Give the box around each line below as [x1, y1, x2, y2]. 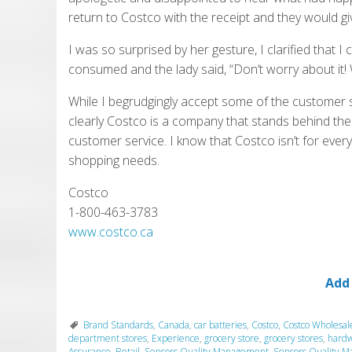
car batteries [194, 318, 247, 332]
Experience [152, 332, 200, 346]
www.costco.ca [68, 223, 153, 241]
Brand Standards [83, 318, 153, 332]
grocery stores [264, 332, 323, 346]
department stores [68, 332, 147, 346]
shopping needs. [68, 152, 159, 170]
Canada [158, 318, 189, 332]
